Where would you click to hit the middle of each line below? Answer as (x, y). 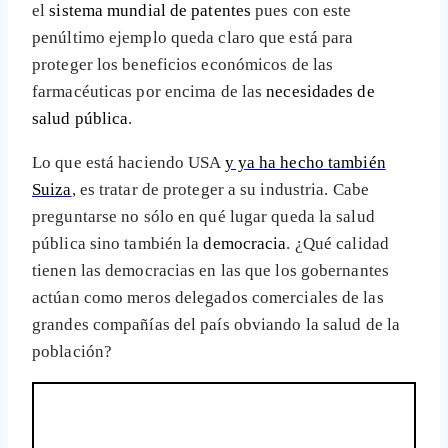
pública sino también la (118, 243)
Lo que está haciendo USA (128, 162)
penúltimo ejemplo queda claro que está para (193, 37)
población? (72, 351)
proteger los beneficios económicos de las (183, 64)
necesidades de (320, 91)
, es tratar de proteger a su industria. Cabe (220, 189)
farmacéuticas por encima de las (149, 91)
